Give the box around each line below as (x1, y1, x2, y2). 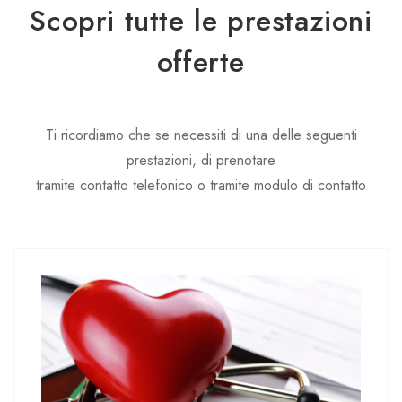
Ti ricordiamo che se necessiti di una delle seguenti (45, 125, 357, 146)
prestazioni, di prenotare (127, 150, 275, 171)
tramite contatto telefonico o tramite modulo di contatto (36, 175, 366, 197)
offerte (156, 41, 246, 83)
